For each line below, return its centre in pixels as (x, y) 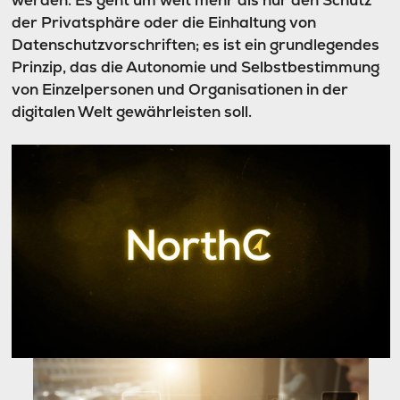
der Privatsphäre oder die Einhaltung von (163, 23)
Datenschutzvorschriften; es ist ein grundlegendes (195, 45)
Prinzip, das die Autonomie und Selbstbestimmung (195, 67)
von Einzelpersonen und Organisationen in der (179, 90)
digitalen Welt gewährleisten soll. (131, 112)
